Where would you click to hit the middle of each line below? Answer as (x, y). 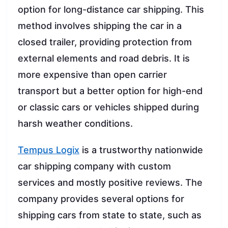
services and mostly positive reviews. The (110, 183)
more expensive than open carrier (92, 75)
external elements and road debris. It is (104, 59)
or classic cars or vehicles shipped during (108, 107)
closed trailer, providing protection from (105, 42)
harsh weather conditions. (75, 124)
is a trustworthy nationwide (141, 150)
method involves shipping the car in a (100, 26)
